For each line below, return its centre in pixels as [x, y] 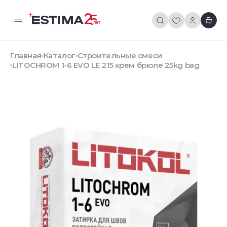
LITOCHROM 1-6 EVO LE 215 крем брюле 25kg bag [106, 65]
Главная [26, 55]
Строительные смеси [120, 55]
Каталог [59, 55]
